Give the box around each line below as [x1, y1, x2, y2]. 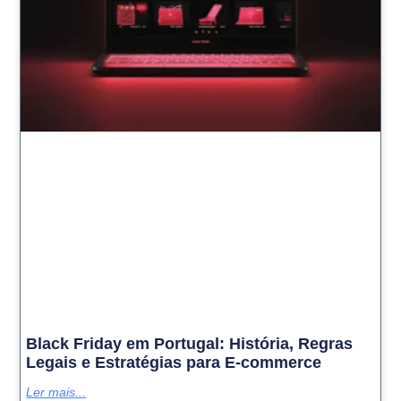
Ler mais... [26, 384, 87, 399]
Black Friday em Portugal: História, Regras [26, 334, 354, 353]
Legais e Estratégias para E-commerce [26, 353, 322, 371]
